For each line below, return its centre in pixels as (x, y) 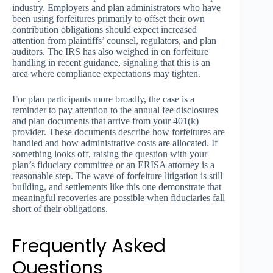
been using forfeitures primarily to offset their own (108, 18)
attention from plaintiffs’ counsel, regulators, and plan (114, 40)
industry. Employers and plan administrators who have (116, 7)
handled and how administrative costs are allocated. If (115, 143)
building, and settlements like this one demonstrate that (117, 186)
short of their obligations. (60, 208)
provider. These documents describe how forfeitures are (119, 132)
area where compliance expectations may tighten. (106, 73)
